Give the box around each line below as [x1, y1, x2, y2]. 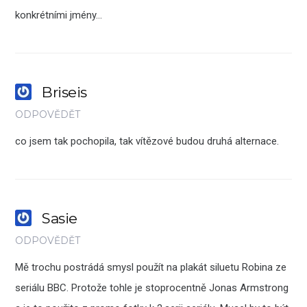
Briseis [42, 84, 87, 101]
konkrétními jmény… [15, 9, 103, 22]
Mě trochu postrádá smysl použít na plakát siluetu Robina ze [15, 261, 287, 274]
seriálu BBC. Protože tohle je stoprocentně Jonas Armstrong [15, 282, 289, 295]
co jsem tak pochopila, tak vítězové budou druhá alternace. [15, 135, 280, 148]
